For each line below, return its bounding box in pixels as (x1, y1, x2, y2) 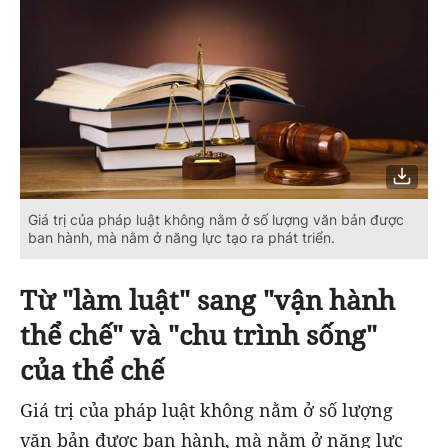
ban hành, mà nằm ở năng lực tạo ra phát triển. (28, 228, 335, 246)
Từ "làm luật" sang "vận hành (20, 280, 395, 318)
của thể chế (20, 350, 164, 388)
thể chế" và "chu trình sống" (20, 315, 377, 353)
